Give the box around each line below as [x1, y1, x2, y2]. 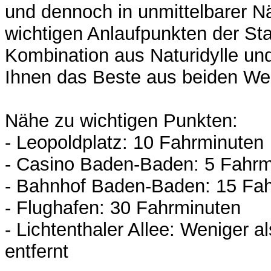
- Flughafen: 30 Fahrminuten [5, 197, 241, 219]
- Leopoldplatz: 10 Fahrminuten [5, 132, 264, 154]
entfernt [5, 241, 68, 263]
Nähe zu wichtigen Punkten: [5, 110, 238, 132]
